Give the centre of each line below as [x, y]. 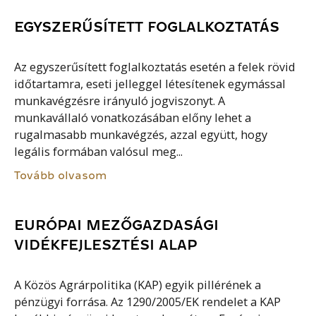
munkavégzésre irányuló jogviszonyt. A [120, 101]
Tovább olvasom [61, 175]
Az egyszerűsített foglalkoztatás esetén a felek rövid [155, 67]
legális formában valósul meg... [99, 151]
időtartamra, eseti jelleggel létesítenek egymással [150, 84]
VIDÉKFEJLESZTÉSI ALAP [106, 245]
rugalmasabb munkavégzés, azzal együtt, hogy [141, 134]
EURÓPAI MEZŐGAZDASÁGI [117, 225]
